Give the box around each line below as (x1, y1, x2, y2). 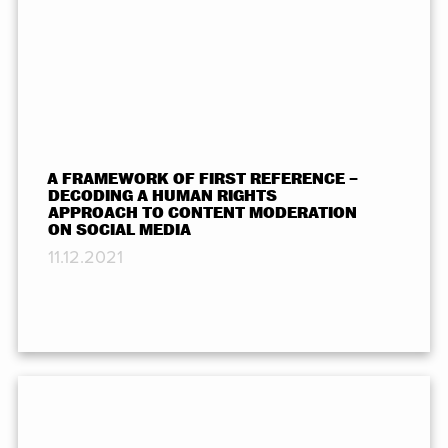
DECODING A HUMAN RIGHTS (47, 187, 277, 204)
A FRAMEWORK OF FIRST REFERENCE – (47, 170, 359, 187)
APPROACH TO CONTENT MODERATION (47, 204, 357, 221)
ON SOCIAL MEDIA (47, 221, 191, 238)
